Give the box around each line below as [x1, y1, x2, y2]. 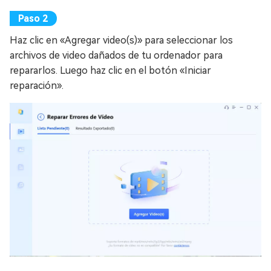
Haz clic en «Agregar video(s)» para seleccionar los [10, 34, 233, 47]
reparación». [10, 80, 64, 92]
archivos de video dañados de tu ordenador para [10, 50, 223, 62]
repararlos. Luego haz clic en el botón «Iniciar [10, 65, 211, 77]
